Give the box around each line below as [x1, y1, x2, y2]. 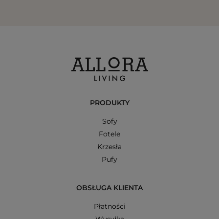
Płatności [93, 201, 126, 211]
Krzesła [97, 142, 122, 151]
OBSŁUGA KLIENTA [76, 183, 143, 192]
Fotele [99, 129, 120, 138]
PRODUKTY [89, 98, 130, 107]
